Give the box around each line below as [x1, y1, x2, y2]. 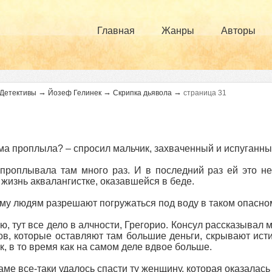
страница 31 [183, 89, 226, 97]
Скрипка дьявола [112, 89, 172, 97]
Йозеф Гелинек [47, 89, 101, 97]
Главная [97, 25, 135, 36]
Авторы [221, 25, 256, 36]
